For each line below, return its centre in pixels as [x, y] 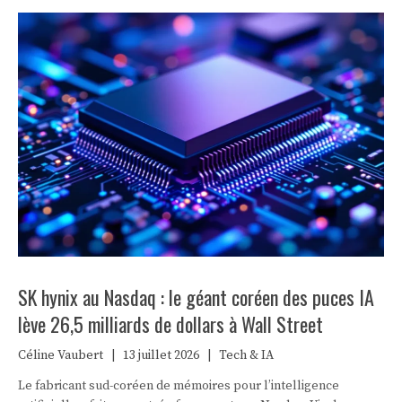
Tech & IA [246, 355]
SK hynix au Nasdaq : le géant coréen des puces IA [196, 297]
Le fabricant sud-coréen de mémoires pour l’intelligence [179, 385]
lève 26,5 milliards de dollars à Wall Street [170, 323]
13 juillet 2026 [161, 355]
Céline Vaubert [61, 355]
